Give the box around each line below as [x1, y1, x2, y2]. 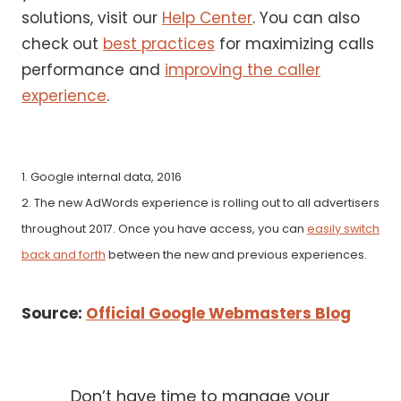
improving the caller [165, 59, 320, 81]
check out [21, 33, 103, 55]
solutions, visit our [21, 7, 162, 30]
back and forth [21, 247, 106, 262]
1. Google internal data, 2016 [21, 169, 182, 184]
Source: [21, 303, 86, 325]
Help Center [162, 7, 252, 30]
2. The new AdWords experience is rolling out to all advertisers [21, 195, 380, 210]
